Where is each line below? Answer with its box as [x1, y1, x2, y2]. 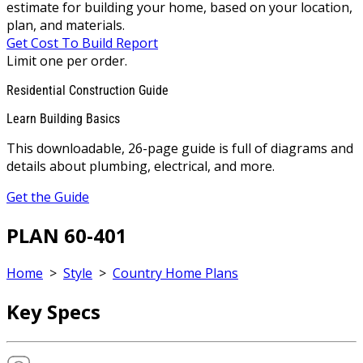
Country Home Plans [113, 264, 238, 283]
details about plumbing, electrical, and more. [6, 156, 275, 175]
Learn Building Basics [6, 110, 120, 126]
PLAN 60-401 [6, 221, 127, 249]
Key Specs [6, 298, 100, 326]
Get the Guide [6, 187, 89, 206]
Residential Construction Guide [6, 82, 169, 98]
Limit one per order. [6, 51, 127, 70]
